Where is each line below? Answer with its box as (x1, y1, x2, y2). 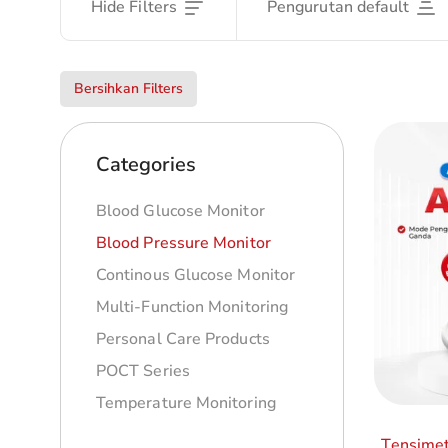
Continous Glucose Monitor (96, 264, 295, 286)
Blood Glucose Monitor (96, 200, 265, 222)
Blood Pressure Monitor (96, 232, 271, 254)
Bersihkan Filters (74, 79, 184, 98)
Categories (96, 151, 196, 178)
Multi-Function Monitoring (96, 296, 288, 318)
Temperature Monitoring (96, 392, 276, 414)
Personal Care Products (96, 328, 270, 350)
